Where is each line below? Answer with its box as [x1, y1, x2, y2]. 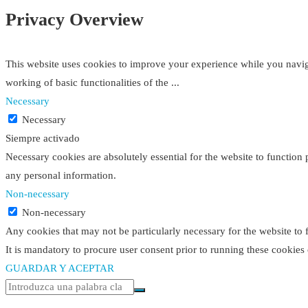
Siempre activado [5, 132, 80, 144]
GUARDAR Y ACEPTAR [5, 262, 114, 274]
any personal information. [5, 169, 116, 181]
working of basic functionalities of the [5, 76, 171, 88]
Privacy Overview [5, 10, 144, 30]
